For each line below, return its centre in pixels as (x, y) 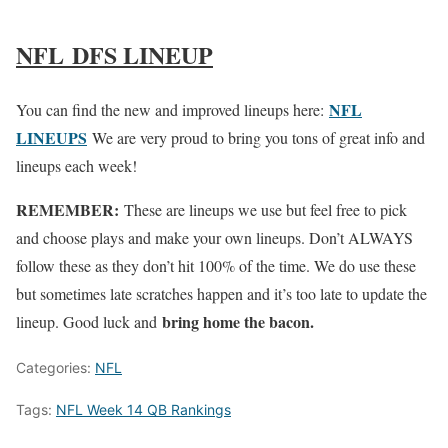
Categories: (55, 368)
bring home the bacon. (238, 322)
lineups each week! (76, 166)
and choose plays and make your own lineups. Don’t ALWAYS (214, 238)
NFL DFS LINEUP (114, 55)
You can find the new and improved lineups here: (172, 110)
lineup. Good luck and (89, 322)
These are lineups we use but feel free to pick (263, 210)
